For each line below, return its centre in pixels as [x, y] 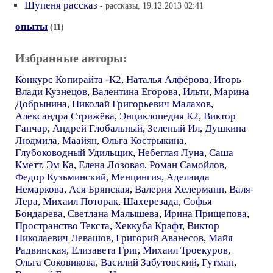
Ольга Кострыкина [143, 140]
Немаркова [40, 189]
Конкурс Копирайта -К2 [68, 80]
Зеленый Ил [174, 128]
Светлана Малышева [113, 214]
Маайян [80, 140]
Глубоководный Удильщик [74, 153]
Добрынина [41, 104]
